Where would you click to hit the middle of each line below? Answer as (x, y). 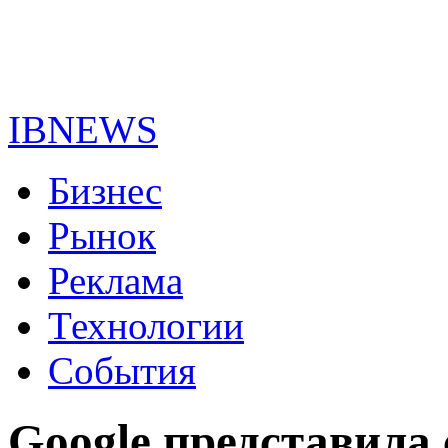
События (122, 370)
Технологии (146, 325)
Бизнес (105, 190)
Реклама (115, 280)
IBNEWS (83, 129)
